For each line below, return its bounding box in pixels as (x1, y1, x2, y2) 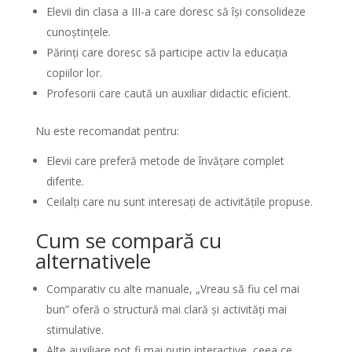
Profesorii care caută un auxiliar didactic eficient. (46, 86, 291, 101)
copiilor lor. (46, 65, 102, 80)
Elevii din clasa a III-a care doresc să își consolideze (46, 4, 306, 19)
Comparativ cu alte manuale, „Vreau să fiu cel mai (46, 281, 299, 296)
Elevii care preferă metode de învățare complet (46, 153, 284, 168)
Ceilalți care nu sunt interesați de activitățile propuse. (46, 194, 313, 209)
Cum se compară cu (35, 226, 222, 255)
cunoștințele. (46, 24, 111, 39)
